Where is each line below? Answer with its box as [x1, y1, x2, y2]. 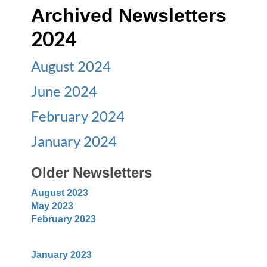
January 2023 [31, 250, 92, 260]
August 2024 [31, 57, 111, 74]
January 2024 [31, 132, 117, 150]
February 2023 [31, 214, 97, 224]
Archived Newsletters [31, 5, 227, 26]
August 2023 [31, 188, 89, 198]
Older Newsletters [31, 164, 153, 181]
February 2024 [31, 107, 125, 125]
